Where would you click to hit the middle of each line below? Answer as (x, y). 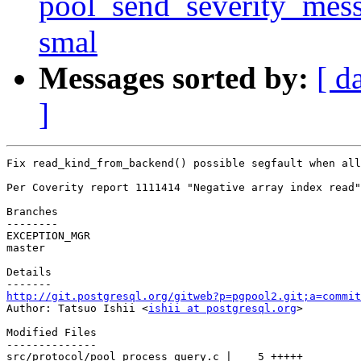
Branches (32, 212)
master (26, 248)
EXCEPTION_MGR (48, 236)
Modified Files (52, 333)
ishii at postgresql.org (222, 309)
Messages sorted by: (174, 78)
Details (29, 272)
